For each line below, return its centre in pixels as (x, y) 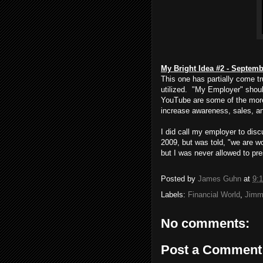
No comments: (205, 223)
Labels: (174, 194)
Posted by (179, 178)
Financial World (214, 194)
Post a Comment (211, 250)
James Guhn (220, 178)
